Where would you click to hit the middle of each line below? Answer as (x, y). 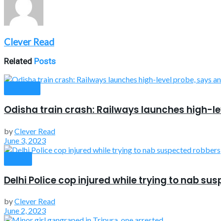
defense (22, 89)
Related (18, 61)
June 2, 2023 (25, 211)
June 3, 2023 (25, 140)
